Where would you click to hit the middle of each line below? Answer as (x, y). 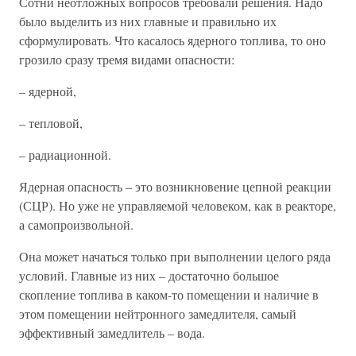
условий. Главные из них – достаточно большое (149, 275)
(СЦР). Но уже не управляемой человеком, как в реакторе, (178, 205)
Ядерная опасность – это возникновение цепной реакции (175, 186)
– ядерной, (48, 91)
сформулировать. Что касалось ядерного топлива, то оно (172, 40)
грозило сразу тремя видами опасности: (127, 59)
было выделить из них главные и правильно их (148, 21)
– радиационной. (65, 155)
